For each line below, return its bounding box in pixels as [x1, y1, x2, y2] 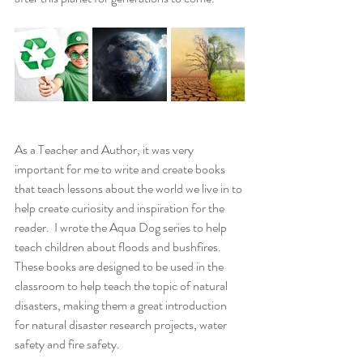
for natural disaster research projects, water [15, 315, 229, 334]
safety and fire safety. [15, 335, 122, 353]
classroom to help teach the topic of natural [15, 276, 230, 295]
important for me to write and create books [15, 160, 228, 178]
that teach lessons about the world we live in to [15, 179, 245, 198]
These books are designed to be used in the [15, 257, 226, 275]
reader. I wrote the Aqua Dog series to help [15, 218, 229, 237]
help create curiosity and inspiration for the [15, 199, 227, 217]
